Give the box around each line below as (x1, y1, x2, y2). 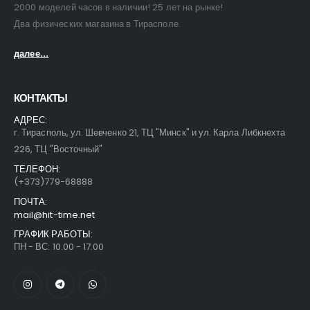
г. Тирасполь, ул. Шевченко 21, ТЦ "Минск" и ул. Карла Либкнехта (14, 125, 286, 139)
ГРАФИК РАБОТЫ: (14, 227, 93, 241)
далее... (14, 46, 49, 60)
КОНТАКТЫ (14, 90, 68, 105)
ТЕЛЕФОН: (14, 162, 61, 176)
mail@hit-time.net (14, 208, 95, 221)
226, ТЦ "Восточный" (14, 142, 103, 156)
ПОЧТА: (14, 194, 48, 208)
